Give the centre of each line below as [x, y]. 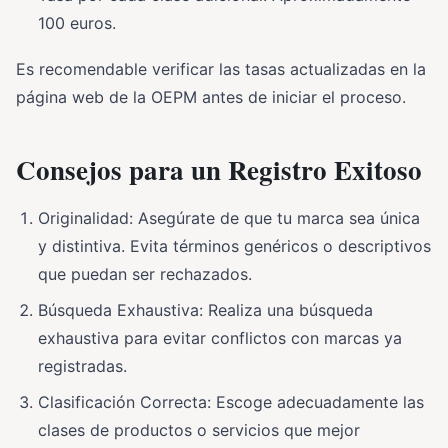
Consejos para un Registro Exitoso [219, 169]
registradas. [82, 365]
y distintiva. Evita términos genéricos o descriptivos [234, 245]
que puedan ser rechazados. [145, 273]
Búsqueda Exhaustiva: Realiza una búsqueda [205, 309]
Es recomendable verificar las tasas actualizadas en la [221, 68]
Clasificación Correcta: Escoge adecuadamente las [231, 401]
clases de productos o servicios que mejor [199, 429]
